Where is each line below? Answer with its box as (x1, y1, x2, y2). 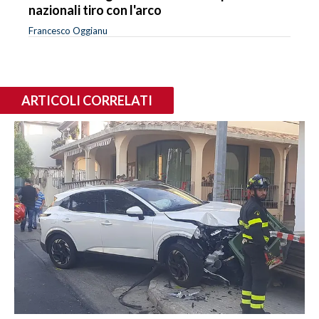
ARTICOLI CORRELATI (21, 92, 152, 108)
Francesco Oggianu (28, 24, 108, 36)
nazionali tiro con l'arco (28, 1, 162, 18)
